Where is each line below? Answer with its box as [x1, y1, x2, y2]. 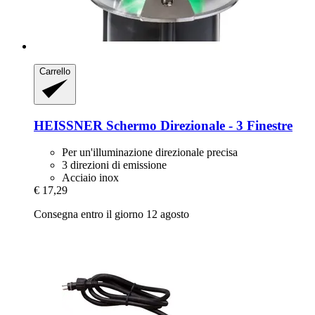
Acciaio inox [62, 172, 119, 184]
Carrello [39, 65, 70, 77]
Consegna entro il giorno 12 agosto [34, 208, 189, 221]
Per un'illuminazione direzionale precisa [62, 146, 238, 159]
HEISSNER [34, 117, 103, 133]
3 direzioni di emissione [62, 159, 167, 172]
